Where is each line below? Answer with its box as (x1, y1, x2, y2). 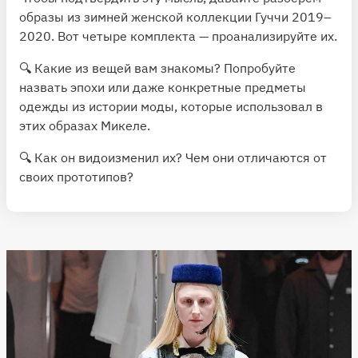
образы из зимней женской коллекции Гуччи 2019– (19, 8, 331, 25)
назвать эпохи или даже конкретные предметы (19, 78, 306, 95)
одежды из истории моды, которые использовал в (19, 97, 323, 114)
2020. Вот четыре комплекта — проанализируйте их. (19, 27, 337, 44)
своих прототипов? (19, 168, 133, 185)
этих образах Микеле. (19, 117, 150, 133)
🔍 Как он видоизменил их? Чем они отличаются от (19, 149, 327, 165)
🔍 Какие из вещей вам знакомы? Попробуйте (19, 59, 296, 76)
